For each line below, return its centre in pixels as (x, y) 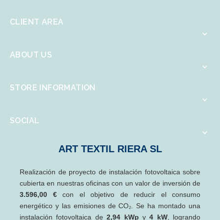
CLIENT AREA (37, 22)
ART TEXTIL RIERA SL (110, 149)
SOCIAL (25, 120)
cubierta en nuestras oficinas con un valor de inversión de (110, 183)
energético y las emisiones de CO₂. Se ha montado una (110, 206)
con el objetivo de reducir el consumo (128, 194)
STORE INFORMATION (53, 87)
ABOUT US (31, 55)
